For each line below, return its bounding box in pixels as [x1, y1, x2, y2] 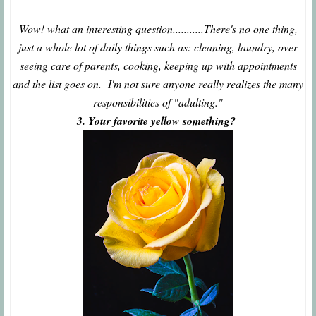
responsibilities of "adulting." [93, 95, 223, 110]
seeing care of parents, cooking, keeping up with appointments [19, 58, 297, 73]
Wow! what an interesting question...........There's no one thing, [18, 21, 298, 37]
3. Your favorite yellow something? [77, 113, 239, 129]
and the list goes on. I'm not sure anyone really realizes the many [13, 76, 303, 92]
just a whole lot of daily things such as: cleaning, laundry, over [18, 39, 298, 55]
